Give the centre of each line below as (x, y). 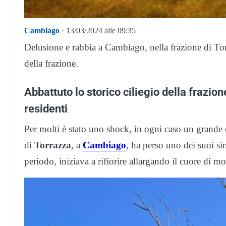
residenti (46, 108)
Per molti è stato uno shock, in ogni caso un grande (125, 129)
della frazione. (51, 63)
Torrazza (53, 145)
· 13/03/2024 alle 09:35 (98, 30)
